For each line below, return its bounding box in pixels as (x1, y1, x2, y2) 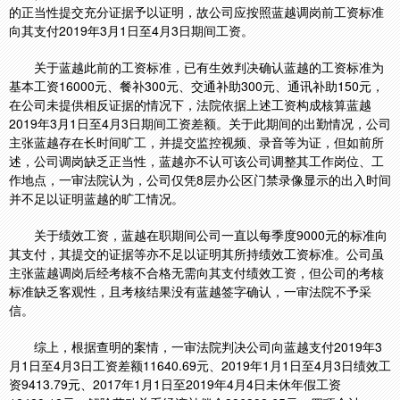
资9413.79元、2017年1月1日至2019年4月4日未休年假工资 (9, 375, 341, 393)
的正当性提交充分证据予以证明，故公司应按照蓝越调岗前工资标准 (9, 3, 384, 21)
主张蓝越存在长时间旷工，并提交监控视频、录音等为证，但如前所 (9, 133, 384, 151)
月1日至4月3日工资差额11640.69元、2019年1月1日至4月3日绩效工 (9, 356, 391, 374)
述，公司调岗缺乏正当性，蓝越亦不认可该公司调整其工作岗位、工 (9, 152, 384, 170)
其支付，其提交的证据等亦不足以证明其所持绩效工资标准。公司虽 (9, 245, 384, 262)
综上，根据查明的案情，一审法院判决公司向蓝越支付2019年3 (34, 337, 382, 355)
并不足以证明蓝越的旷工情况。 (9, 189, 184, 207)
